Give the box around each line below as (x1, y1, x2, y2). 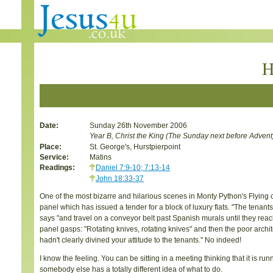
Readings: (40, 163, 75, 171)
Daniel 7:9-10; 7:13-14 (95, 163, 170, 171)
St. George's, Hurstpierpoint (89, 142, 180, 151)
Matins (89, 152, 112, 161)
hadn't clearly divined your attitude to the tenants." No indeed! (40, 236, 241, 244)
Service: (40, 152, 69, 161)
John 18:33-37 (95, 174, 144, 182)
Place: (40, 142, 62, 151)
